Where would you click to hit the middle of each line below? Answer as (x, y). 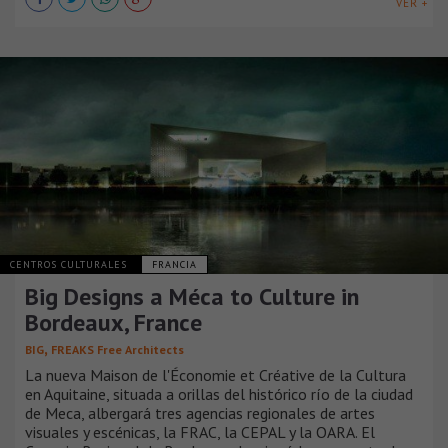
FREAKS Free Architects (117, 349)
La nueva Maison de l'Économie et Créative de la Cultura (215, 374)
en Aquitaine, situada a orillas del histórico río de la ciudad (219, 393)
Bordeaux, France (113, 322)
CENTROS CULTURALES (70, 264)
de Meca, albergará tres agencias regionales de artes (200, 412)
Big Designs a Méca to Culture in (192, 296)
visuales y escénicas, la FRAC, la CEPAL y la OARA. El (200, 431)
